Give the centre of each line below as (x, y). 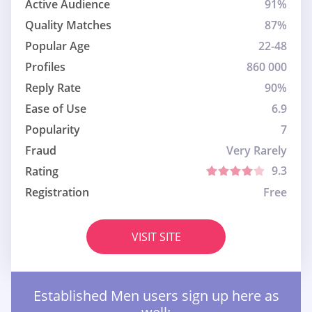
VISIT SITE (156, 237)
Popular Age (57, 46)
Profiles (45, 67)
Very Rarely (257, 151)
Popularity (53, 130)
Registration (57, 193)
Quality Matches (68, 25)
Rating (42, 172)
